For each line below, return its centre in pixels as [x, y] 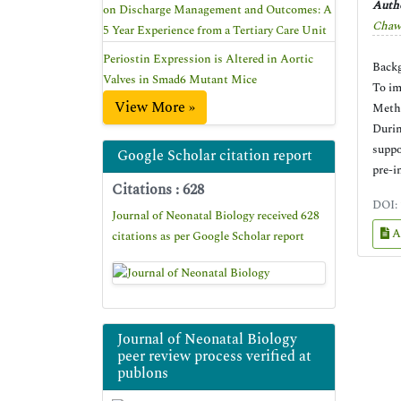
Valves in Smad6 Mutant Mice [180, 80]
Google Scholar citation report [215, 156]
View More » [155, 107]
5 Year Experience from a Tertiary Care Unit [215, 30]
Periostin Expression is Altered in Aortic [208, 59]
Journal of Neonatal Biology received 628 [216, 216]
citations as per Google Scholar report [208, 236]
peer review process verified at [214, 356]
